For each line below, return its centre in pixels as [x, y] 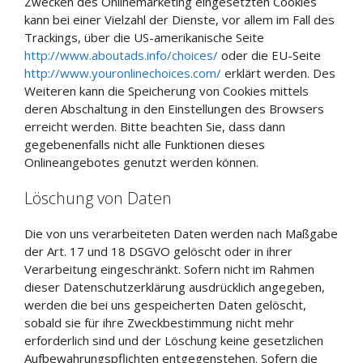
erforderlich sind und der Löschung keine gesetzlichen [174, 340]
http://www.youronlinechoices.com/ [123, 73]
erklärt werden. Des [278, 73]
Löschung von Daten [98, 198]
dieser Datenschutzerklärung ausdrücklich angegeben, [175, 287]
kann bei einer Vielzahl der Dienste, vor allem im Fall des [179, 19]
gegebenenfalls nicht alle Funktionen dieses [145, 144]
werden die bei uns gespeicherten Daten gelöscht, [165, 305]
